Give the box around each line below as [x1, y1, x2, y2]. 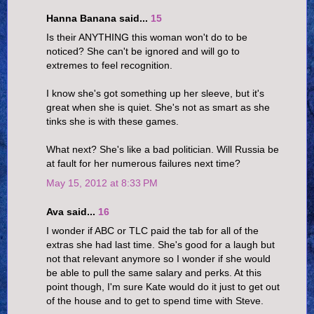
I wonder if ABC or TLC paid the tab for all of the [46, 225, 259, 237]
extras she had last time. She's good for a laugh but [46, 239, 275, 251]
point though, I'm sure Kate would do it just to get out [46, 281, 280, 293]
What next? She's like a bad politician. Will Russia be [46, 144, 279, 156]
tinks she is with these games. [46, 116, 179, 128]
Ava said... [46, 206, 98, 218]
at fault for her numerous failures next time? [46, 158, 240, 170]
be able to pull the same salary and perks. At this [46, 267, 261, 279]
